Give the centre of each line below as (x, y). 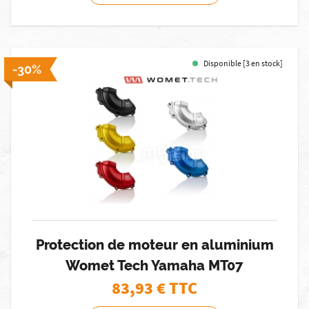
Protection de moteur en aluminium (154, 245)
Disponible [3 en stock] (243, 63)
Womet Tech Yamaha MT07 (154, 266)
